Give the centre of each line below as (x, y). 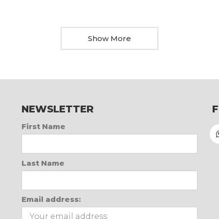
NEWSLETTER (58, 109)
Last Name (43, 163)
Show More (109, 39)
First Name (44, 127)
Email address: (51, 199)
